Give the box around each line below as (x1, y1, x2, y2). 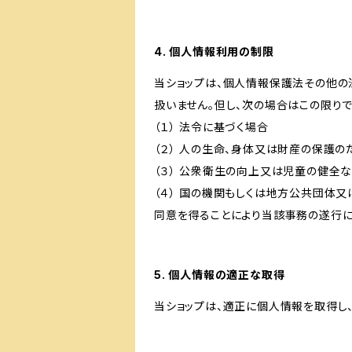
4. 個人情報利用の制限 (154, 45, 274, 58)
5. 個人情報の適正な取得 (154, 268, 285, 281)
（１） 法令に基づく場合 (154, 120, 269, 134)
